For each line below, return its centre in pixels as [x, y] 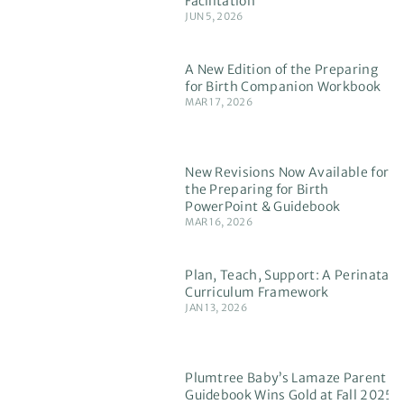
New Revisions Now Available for [287, 173]
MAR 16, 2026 [219, 222]
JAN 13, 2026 [216, 308]
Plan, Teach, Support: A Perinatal [289, 275]
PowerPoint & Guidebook [263, 207]
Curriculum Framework [257, 293]
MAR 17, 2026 [219, 102]
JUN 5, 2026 [214, 17]
